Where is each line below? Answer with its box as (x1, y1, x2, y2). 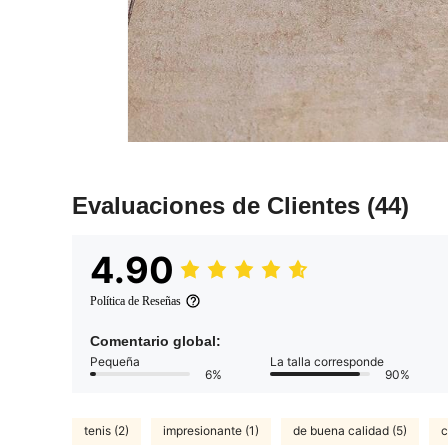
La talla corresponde (270, 353, 384, 369)
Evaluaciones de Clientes (72, 191, 367, 219)
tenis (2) (84, 423, 129, 439)
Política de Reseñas (90, 293, 181, 308)
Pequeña (90, 353, 140, 369)
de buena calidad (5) (293, 423, 407, 439)
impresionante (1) (163, 423, 259, 439)
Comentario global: (90, 332, 221, 349)
